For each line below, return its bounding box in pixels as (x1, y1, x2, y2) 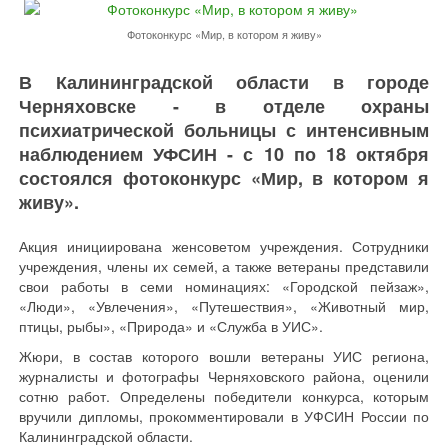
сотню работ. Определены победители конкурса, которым (19, 386, 429, 407)
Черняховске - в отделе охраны (19, 93, 429, 120)
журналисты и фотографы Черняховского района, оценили (19, 366, 429, 387)
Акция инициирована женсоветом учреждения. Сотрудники (19, 236, 429, 257)
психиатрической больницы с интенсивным (19, 117, 429, 144)
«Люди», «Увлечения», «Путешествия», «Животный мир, (19, 296, 429, 317)
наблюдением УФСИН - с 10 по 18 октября (19, 141, 429, 168)
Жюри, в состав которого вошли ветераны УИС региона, (19, 346, 429, 367)
